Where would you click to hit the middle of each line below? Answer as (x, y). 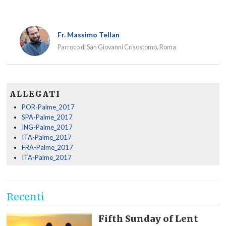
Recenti (25, 196)
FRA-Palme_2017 (47, 147)
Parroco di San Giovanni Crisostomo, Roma (117, 47)
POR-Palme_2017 (48, 107)
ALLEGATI (35, 94)
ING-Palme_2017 (47, 127)
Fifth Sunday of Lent (148, 218)
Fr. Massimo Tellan (89, 34)
